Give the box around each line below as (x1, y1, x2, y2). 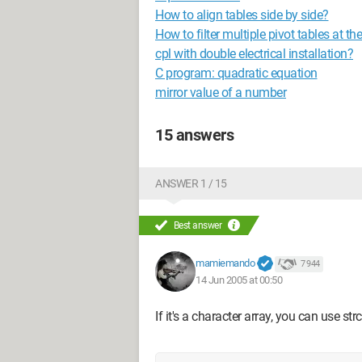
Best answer (171, 220, 224, 231)
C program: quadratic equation (155, 65, 318, 81)
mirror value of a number (155, 85, 286, 100)
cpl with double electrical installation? (155, 46, 353, 61)
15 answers (155, 125, 234, 145)
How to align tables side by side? (155, 7, 329, 23)
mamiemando (196, 256, 255, 269)
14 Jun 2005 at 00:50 (196, 274, 282, 287)
